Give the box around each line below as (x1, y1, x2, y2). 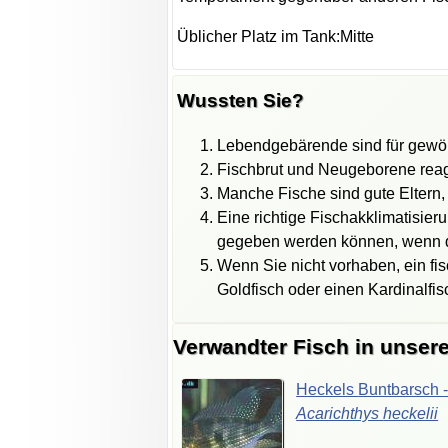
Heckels (296, 380, 359, 398)
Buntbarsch (358, 380, 444, 398)
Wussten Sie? (177, 89, 305, 111)
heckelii (383, 404, 439, 422)
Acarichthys (296, 404, 384, 422)
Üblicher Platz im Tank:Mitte (177, 28, 375, 46)
